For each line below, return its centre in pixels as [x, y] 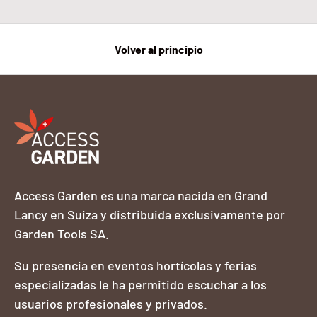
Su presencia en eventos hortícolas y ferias [136, 265]
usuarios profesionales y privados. [111, 303]
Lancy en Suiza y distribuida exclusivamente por [150, 214]
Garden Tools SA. [62, 233]
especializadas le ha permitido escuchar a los [140, 284]
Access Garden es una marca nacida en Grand [141, 195]
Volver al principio [158, 49]
